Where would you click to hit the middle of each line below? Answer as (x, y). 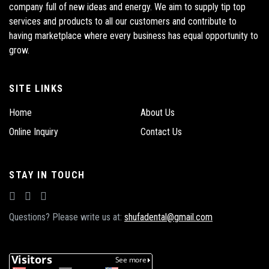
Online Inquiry (34, 132)
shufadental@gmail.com (168, 217)
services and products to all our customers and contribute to (123, 21)
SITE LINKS (36, 89)
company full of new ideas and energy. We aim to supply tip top (127, 7)
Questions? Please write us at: (67, 217)
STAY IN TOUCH (47, 175)
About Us (158, 113)
